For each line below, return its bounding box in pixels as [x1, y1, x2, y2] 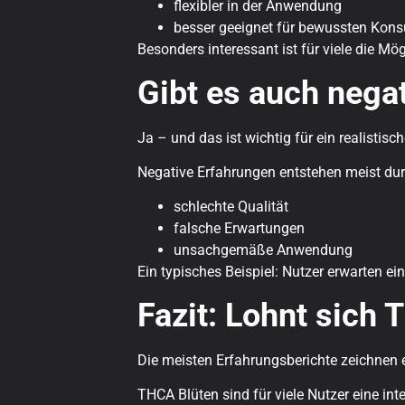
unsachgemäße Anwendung [174, 241, 353, 259]
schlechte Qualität [174, 198, 288, 216]
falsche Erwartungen [174, 220, 305, 238]
